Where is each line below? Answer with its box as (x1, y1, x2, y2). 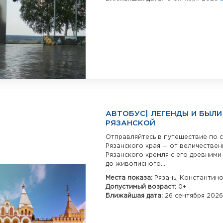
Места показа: (106, 175, 154, 181)
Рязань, (154, 175, 180, 181)
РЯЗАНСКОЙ (106, 120, 155, 127)
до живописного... (106, 161, 165, 167)
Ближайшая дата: (106, 193, 165, 199)
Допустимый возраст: (106, 184, 178, 190)
